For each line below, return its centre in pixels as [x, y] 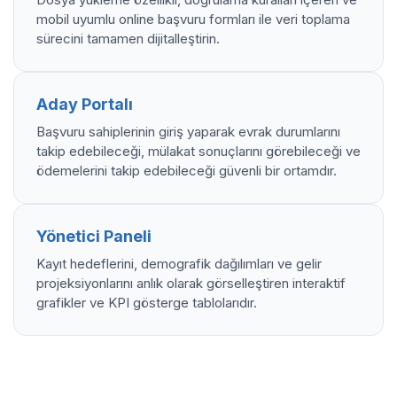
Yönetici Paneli [94, 236]
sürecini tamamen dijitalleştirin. [128, 39]
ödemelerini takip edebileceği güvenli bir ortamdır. [187, 171]
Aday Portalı [85, 104]
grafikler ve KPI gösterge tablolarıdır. [147, 303]
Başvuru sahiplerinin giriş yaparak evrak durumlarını [188, 132]
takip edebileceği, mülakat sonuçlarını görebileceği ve [198, 151]
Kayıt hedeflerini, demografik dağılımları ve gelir [179, 264]
